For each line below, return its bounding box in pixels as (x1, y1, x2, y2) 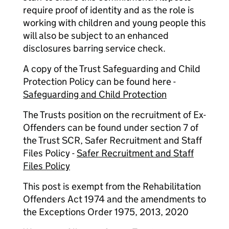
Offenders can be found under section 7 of (23, 122, 198, 133)
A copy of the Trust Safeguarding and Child (23, 63, 200, 75)
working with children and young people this (23, 17, 206, 29)
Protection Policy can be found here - (23, 76, 176, 87)
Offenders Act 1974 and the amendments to (23, 193, 206, 205)
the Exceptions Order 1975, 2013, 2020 (23, 206, 189, 218)
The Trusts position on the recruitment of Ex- (23, 109, 206, 121)
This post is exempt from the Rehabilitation (23, 180, 201, 192)
